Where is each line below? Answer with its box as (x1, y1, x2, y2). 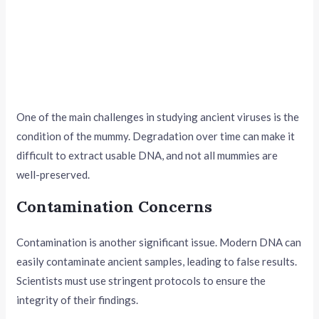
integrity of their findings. (16, 293, 139, 306)
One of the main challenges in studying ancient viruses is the (16, 110, 300, 123)
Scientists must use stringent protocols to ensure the (16, 273, 266, 287)
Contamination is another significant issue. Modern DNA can (16, 235, 302, 249)
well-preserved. (16, 167, 90, 181)
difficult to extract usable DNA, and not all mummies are (16, 148, 278, 162)
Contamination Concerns (16, 196, 213, 216)
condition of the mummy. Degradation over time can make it (16, 129, 296, 142)
